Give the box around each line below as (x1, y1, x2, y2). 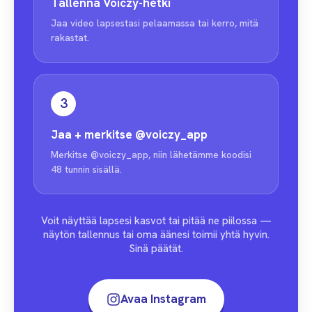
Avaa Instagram (120, 291, 206, 306)
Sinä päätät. (129, 242, 183, 256)
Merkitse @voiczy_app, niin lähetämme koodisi (51, 148, 251, 161)
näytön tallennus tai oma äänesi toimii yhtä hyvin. (42, 228, 270, 242)
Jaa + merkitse (51, 127, 135, 142)
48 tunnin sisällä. (51, 163, 122, 175)
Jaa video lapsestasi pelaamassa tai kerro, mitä (51, 17, 258, 29)
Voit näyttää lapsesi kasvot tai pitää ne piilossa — (40, 214, 272, 228)
